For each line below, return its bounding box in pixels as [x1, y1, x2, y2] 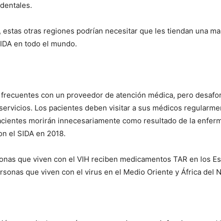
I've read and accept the [15, 118, 88, 127]
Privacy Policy [88, 118, 131, 127]
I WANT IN [86, 95, 123, 103]
